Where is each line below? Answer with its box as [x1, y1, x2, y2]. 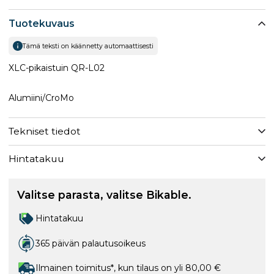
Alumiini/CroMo [9, 92, 74, 103]
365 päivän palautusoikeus [35, 237, 146, 249]
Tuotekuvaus [9, 17, 75, 29]
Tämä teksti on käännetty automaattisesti [23, 42, 154, 50]
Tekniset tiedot [9, 125, 81, 137]
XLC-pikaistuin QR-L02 [9, 62, 105, 73]
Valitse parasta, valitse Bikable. [17, 188, 191, 201]
